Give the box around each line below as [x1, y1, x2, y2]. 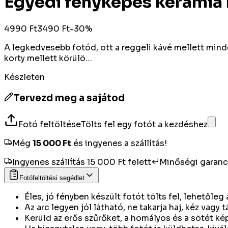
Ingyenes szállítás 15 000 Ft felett [12, 157, 151, 168]
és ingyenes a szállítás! [73, 138, 167, 149]
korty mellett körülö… [4, 52, 92, 64]
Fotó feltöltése [18, 119, 81, 130]
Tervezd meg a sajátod [13, 92, 125, 104]
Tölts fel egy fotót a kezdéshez [81, 119, 208, 130]
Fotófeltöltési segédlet [19, 174, 84, 182]
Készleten [4, 71, 45, 82]
